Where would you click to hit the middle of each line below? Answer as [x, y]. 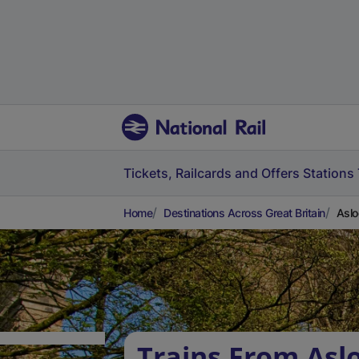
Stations [329, 173]
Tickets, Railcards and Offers [212, 173]
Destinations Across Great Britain [244, 213]
